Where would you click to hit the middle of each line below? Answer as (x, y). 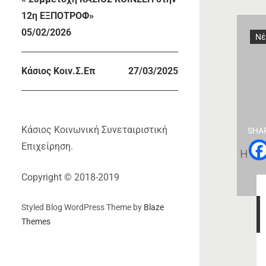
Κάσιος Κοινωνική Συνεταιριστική (94, 129)
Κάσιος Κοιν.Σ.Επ (58, 71)
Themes (36, 222)
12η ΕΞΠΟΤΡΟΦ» (58, 16)
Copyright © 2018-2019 (70, 177)
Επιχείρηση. (47, 146)
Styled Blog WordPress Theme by (83, 208)
